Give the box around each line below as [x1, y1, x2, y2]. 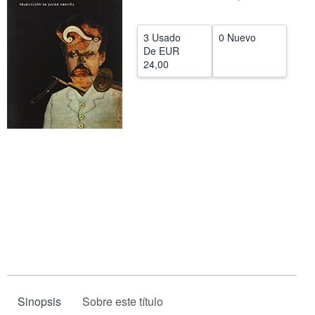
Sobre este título [82, 293, 163, 310]
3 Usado [143, 30, 181, 44]
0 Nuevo [218, 30, 256, 44]
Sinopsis [18, 293, 61, 310]
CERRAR [135, 12, 176, 26]
